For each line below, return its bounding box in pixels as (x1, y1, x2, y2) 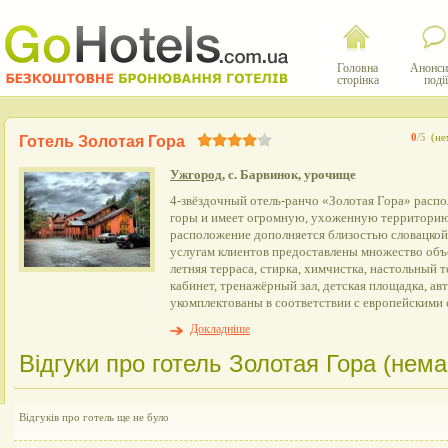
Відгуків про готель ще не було (19, 411, 169, 423)
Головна (337, 61, 378, 75)
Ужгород (170, 167, 222, 182)
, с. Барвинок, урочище (222, 167, 356, 182)
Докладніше (190, 322, 250, 336)
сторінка (336, 73, 379, 87)
